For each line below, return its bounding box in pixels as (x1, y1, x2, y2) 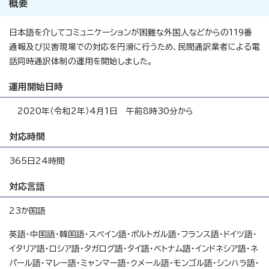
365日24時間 (9, 157, 65, 165)
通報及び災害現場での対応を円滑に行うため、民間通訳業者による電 (9, 43, 260, 51)
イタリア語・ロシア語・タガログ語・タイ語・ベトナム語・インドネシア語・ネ (9, 244, 258, 253)
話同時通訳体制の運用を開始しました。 (9, 57, 153, 65)
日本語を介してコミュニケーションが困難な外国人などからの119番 (9, 28, 252, 37)
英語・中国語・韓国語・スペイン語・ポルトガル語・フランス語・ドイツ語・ (9, 230, 257, 238)
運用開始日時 (9, 82, 63, 91)
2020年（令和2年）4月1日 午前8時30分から (9, 107, 193, 115)
